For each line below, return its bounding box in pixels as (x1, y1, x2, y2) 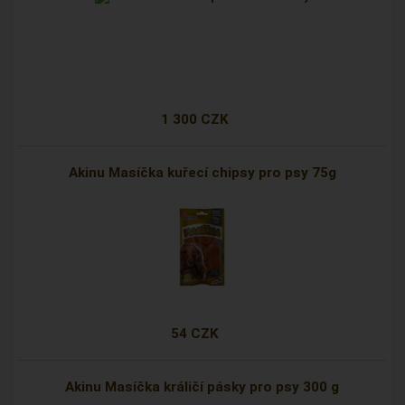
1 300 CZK (161, 111, 230, 128)
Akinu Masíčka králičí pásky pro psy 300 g (65, 379, 340, 396)
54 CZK (171, 325, 220, 343)
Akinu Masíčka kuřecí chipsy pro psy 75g (68, 165, 336, 182)
